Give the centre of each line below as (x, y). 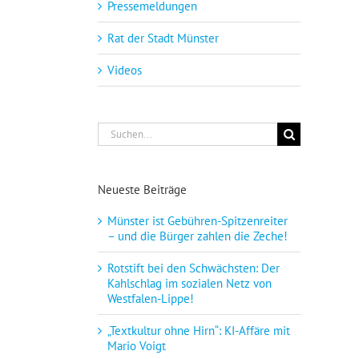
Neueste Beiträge (142, 189)
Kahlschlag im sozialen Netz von (190, 283)
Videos (125, 70)
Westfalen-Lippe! (151, 298)
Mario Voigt (137, 345)
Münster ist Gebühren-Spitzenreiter (198, 220)
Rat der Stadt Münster (163, 38)
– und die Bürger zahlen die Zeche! (198, 236)
